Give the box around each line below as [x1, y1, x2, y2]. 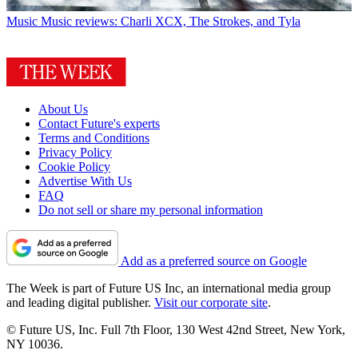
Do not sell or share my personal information [38, 203, 263, 217]
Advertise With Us [38, 174, 132, 189]
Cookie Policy [38, 160, 110, 174]
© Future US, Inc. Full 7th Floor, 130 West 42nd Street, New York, [6, 323, 345, 337]
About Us [38, 102, 88, 117]
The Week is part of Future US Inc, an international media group [6, 281, 331, 296]
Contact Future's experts [38, 117, 160, 131]
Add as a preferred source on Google [121, 254, 307, 268]
